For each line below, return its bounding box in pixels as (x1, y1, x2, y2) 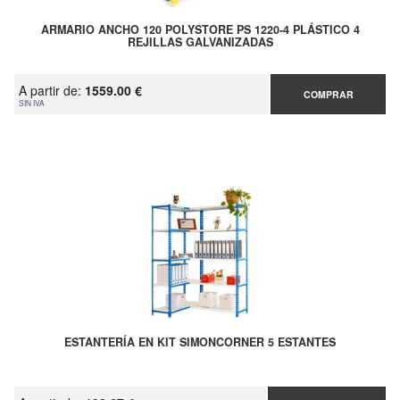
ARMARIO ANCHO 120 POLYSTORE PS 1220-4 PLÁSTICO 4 (40, 21, 360, 37)
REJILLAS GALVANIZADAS (127, 34, 273, 50)
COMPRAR (303, 87, 354, 101)
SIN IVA (19, 97, 45, 108)
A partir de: (19, 81, 85, 99)
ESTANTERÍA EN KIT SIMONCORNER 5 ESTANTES (64, 334, 336, 350)
